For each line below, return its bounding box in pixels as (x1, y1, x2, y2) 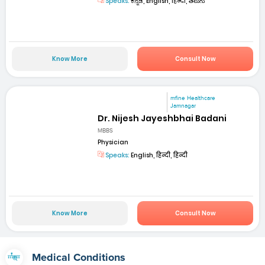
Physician (98, 137, 129, 147)
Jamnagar (170, 102, 196, 110)
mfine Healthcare (170, 95, 216, 102)
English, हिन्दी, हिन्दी (130, 150, 188, 160)
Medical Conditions (31, 252, 125, 263)
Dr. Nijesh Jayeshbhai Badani (98, 112, 227, 125)
